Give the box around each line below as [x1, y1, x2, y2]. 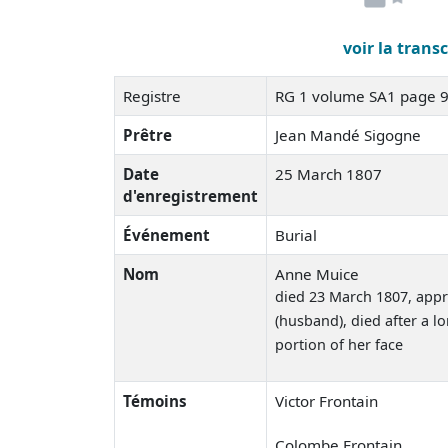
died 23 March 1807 [275, 286, 408, 306]
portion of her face [275, 334, 403, 354]
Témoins [123, 390, 187, 411]
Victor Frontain [275, 390, 378, 411]
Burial [275, 224, 317, 245]
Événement [123, 224, 210, 245]
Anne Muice [275, 263, 359, 284]
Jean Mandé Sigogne [275, 124, 425, 145]
